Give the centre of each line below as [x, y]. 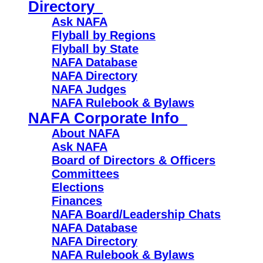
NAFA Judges [89, 89]
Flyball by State [95, 49]
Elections [78, 187]
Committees [85, 174]
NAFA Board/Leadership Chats [136, 214]
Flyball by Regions [104, 35]
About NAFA [86, 133]
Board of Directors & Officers [134, 160]
